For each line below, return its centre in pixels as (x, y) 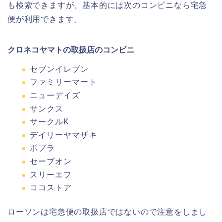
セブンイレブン (59, 69)
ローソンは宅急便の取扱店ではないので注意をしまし (108, 212)
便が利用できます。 (45, 19)
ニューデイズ (55, 95)
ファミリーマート (63, 82)
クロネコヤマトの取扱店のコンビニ (71, 50)
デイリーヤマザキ (63, 135)
